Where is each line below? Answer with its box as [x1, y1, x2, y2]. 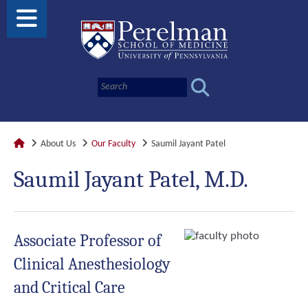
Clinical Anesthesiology [14, 254, 170, 274]
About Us [41, 139, 76, 149]
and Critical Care [14, 278, 125, 297]
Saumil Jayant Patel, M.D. [14, 166, 248, 193]
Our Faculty [91, 139, 135, 149]
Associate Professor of [14, 231, 162, 250]
